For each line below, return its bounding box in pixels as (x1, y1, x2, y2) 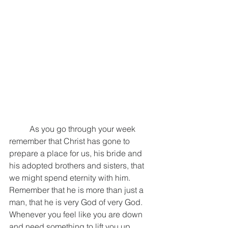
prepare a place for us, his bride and (9, 148, 144, 158)
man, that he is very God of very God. (9, 196, 145, 207)
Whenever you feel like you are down (9, 209, 145, 219)
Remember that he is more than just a (9, 184, 146, 195)
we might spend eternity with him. (9, 172, 132, 183)
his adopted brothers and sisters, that (9, 160, 146, 170)
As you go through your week (9, 123, 30, 134)
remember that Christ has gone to (9, 135, 132, 146)
